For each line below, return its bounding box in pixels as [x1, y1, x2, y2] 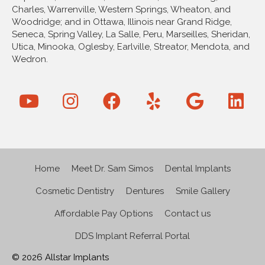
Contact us [164, 208, 211, 219]
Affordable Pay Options [54, 208, 153, 219]
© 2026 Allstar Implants [12, 252, 109, 263]
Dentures [125, 186, 164, 197]
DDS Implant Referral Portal [75, 231, 190, 242]
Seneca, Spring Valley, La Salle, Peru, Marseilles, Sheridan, [12, 29, 250, 40]
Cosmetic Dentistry [35, 186, 114, 197]
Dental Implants [164, 163, 231, 174]
